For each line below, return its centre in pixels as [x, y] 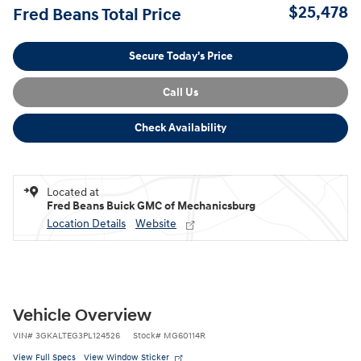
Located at [73, 193]
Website [156, 224]
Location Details [86, 224]
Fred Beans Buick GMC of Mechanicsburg [151, 206]
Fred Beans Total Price [97, 15]
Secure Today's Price [180, 56]
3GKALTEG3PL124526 [78, 336]
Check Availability [180, 128]
